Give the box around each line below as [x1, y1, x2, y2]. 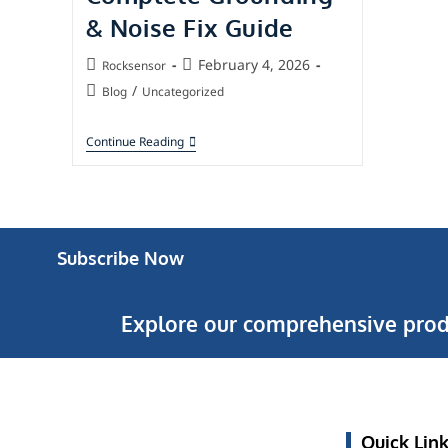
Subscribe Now [57, 247, 184, 270]
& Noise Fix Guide [85, 12, 294, 44]
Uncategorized [141, 83, 224, 100]
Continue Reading [85, 133, 184, 151]
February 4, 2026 [197, 55, 310, 75]
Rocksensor [101, 57, 166, 74]
